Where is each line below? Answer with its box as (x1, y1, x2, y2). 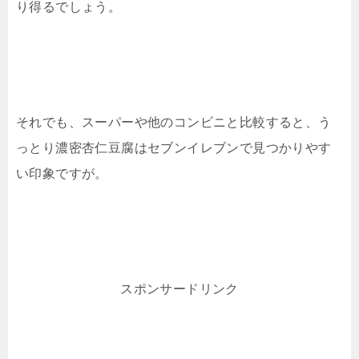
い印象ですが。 (16, 166, 108, 180)
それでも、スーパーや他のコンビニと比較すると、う (16, 115, 332, 129)
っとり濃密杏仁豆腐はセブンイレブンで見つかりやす (16, 140, 332, 155)
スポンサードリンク (120, 281, 239, 296)
